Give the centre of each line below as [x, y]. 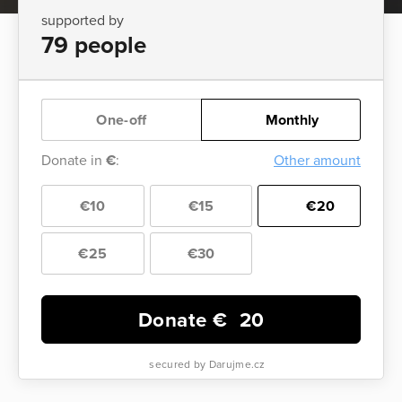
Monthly [290, 120]
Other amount [317, 160]
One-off [122, 120]
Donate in [74, 160]
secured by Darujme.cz [206, 364]
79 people [94, 45]
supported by [83, 20]
